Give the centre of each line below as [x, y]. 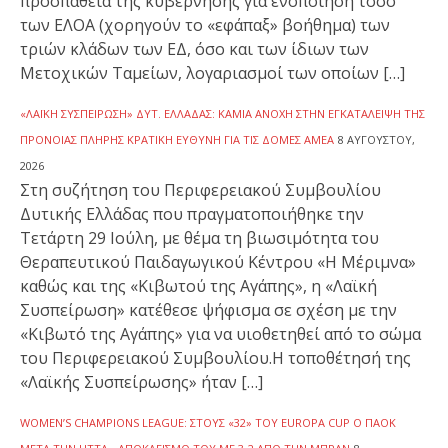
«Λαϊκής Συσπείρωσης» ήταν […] [141, 381]
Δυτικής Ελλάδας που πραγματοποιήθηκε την [192, 213]
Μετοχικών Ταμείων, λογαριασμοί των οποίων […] [212, 72]
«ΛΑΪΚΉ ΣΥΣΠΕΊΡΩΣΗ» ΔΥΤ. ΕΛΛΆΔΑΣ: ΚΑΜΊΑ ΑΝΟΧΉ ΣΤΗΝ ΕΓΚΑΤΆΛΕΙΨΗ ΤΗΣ [222, 113]
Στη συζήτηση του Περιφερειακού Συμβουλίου [200, 189]
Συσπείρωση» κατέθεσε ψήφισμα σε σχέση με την [208, 309]
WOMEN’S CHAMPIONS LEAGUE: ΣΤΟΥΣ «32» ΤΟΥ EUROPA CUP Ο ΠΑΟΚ [208, 422]
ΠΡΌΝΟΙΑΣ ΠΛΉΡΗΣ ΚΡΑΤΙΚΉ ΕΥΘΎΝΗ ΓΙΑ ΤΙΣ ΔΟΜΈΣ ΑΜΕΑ [177, 139]
